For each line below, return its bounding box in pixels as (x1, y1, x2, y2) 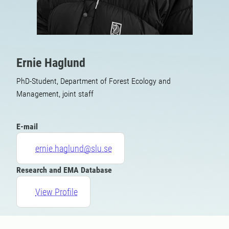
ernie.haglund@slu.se (35, 143, 112, 154)
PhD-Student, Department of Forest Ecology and (16, 76, 171, 86)
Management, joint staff (16, 89, 94, 99)
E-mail (16, 122, 38, 131)
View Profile (35, 186, 78, 197)
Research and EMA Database (16, 165, 112, 175)
